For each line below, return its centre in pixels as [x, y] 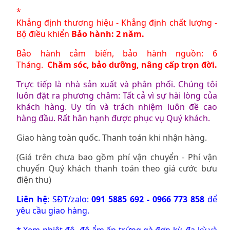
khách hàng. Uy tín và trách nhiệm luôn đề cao [117, 107]
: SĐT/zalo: [69, 199]
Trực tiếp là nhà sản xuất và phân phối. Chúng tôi [117, 84]
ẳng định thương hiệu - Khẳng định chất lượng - [122, 22]
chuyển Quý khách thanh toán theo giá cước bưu [117, 168]
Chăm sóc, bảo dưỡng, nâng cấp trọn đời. [132, 64]
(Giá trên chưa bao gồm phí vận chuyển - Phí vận [117, 157]
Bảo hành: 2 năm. [109, 34]
